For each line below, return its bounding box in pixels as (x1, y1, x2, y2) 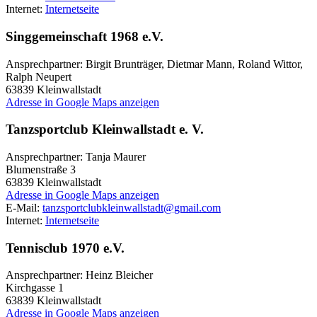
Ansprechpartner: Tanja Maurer (6, 150, 146, 163)
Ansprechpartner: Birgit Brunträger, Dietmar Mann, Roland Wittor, (6, 57, 303, 70)
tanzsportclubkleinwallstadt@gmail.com (42, 201, 221, 214)
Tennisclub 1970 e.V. (6, 240, 125, 255)
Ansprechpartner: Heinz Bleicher (6, 269, 153, 282)
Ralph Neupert (6, 70, 71, 83)
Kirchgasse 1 (6, 282, 64, 294)
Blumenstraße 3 (6, 163, 76, 175)
